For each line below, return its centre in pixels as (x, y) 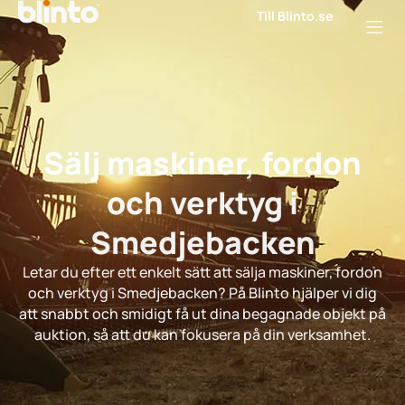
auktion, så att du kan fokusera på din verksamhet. (202, 334)
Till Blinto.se (295, 16)
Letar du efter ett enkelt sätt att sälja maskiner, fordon (202, 272)
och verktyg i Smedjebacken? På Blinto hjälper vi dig (202, 293)
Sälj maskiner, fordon (202, 163)
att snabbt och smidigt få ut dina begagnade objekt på (202, 314)
